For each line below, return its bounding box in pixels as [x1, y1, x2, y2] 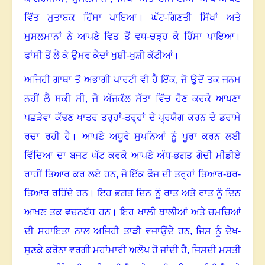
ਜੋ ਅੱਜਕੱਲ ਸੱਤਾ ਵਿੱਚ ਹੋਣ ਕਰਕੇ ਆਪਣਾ [92, 93, 241, 104]
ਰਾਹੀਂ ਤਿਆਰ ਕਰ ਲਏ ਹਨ [24, 169, 116, 180]
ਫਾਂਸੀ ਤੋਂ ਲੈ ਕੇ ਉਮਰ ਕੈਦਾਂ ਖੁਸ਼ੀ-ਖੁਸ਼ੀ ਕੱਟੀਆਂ [24, 50, 173, 61]
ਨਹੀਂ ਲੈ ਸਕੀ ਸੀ [24, 93, 86, 104]
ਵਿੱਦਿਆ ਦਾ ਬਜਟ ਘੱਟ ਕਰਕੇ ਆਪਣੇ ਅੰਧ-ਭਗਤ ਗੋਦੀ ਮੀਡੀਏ [24, 150, 241, 161]
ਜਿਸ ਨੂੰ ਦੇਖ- [196, 226, 241, 237]
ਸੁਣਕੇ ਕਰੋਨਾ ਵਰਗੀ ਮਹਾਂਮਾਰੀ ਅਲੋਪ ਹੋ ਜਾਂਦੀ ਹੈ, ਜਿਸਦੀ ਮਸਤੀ [24, 245, 241, 256]
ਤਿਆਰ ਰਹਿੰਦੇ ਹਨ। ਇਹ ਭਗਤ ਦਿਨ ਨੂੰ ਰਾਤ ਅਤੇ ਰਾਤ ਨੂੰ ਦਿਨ [24, 188, 241, 199]
